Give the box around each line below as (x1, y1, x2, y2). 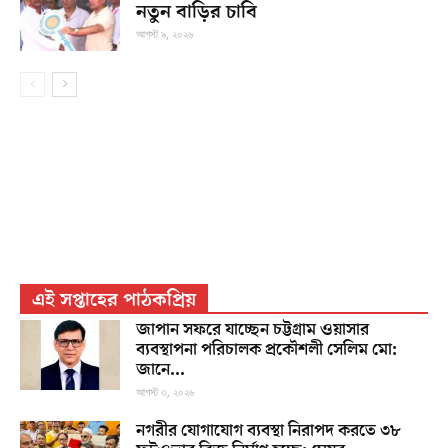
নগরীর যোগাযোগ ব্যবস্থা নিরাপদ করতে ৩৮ (136, 419, 401, 443)
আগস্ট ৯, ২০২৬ (136, 26, 193, 41)
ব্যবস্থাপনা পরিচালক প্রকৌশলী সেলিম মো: (136, 338, 397, 362)
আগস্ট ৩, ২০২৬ (136, 384, 194, 399)
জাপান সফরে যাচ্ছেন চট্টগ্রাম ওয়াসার (136, 318, 369, 342)
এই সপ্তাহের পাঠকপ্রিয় (32, 286, 196, 314)
